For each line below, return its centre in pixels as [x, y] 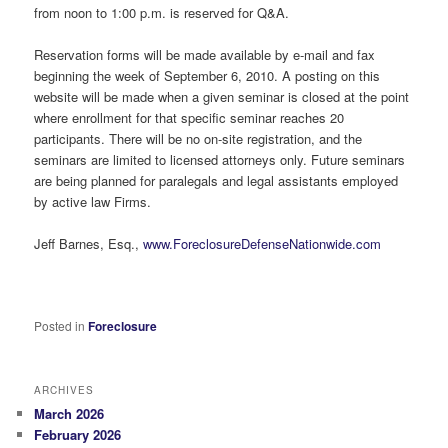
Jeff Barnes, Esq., [89, 243]
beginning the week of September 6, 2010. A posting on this [207, 75]
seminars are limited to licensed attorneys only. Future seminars [220, 159]
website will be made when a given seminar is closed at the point [222, 96]
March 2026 [69, 414]
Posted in [60, 326]
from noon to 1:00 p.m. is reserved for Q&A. [162, 12]
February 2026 [78, 435]
